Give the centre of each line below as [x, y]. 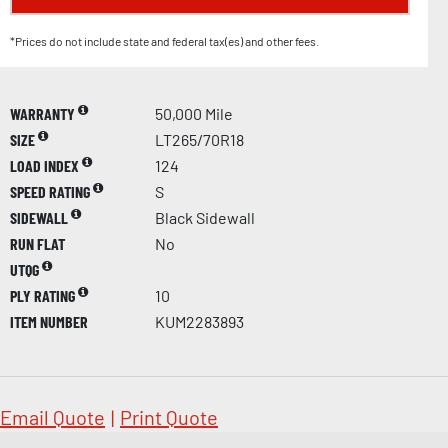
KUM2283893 [199, 321]
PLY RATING [44, 295]
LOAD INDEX [46, 165]
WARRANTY [44, 113]
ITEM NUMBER [49, 321]
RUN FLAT [37, 243]
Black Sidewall [205, 217]
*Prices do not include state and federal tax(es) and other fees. [164, 40]
